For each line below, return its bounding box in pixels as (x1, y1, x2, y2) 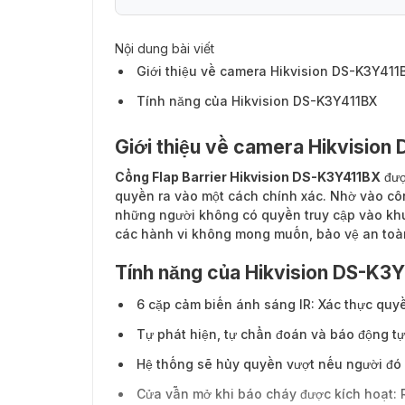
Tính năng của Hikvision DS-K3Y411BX (137, 93, 377, 109)
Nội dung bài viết (115, 41, 214, 57)
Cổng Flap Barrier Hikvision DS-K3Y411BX (115, 169, 381, 185)
